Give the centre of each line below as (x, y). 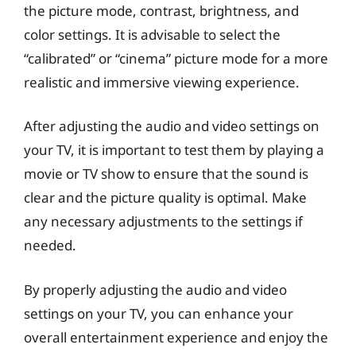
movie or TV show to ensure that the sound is (166, 174)
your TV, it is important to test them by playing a (174, 150)
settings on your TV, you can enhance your (159, 313)
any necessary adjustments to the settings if (163, 221)
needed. (50, 245)
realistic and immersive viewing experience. (162, 82)
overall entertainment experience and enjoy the (176, 337)
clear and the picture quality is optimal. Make (165, 197)
